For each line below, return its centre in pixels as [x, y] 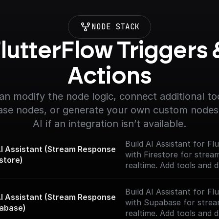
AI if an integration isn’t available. [109, 124]
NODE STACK [115, 27]
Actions [109, 77]
